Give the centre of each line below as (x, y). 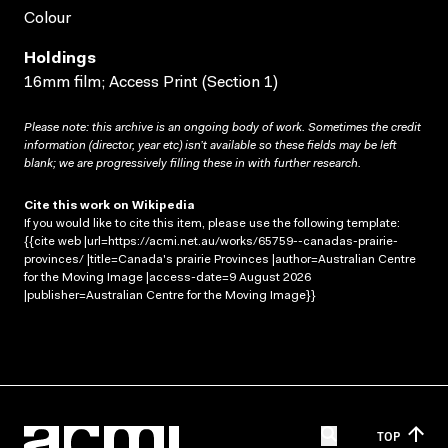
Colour (47, 18)
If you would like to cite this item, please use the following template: (212, 223)
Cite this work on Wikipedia (109, 205)
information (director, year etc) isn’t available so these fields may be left (210, 145)
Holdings (60, 58)
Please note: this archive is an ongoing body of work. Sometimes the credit (222, 127)
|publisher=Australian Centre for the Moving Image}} (170, 295)
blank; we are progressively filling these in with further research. (192, 163)
